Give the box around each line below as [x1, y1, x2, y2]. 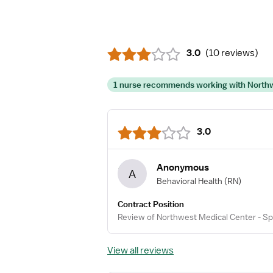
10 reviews [209, 47, 255, 59]
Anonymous [157, 161, 209, 174]
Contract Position [118, 199, 184, 210]
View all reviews [107, 244, 174, 257]
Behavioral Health [157, 175, 222, 186]
